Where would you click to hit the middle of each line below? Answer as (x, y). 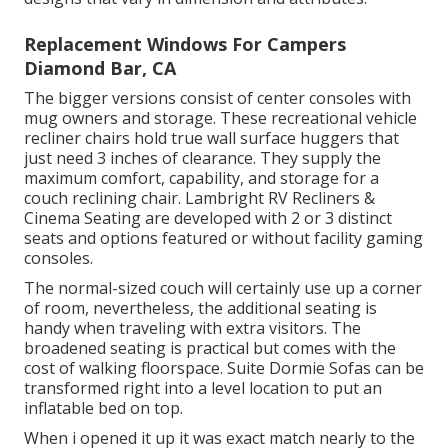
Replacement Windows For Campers (185, 44)
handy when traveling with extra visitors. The (192, 328)
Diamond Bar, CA (100, 68)
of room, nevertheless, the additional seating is (200, 308)
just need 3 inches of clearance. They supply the (202, 158)
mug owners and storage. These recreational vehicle (220, 118)
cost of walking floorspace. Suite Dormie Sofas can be (224, 368)
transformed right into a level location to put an (203, 388)
